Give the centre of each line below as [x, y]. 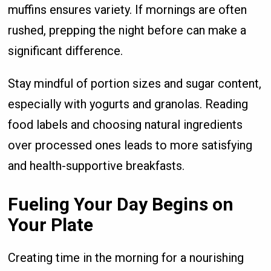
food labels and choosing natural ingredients [126, 124]
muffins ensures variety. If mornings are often [128, 9]
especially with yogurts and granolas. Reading [128, 104]
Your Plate [51, 224]
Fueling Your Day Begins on [121, 204]
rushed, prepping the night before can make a [127, 30]
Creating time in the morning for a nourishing [126, 257]
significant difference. [66, 51]
